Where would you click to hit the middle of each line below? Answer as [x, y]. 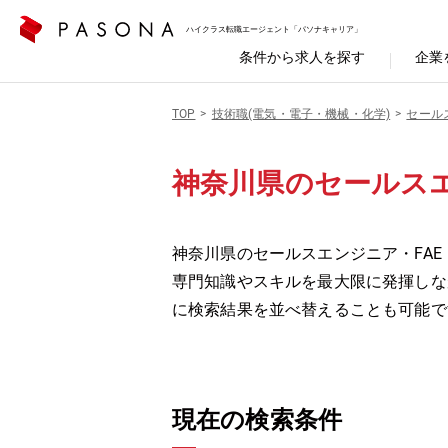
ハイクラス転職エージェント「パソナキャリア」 [274, 29]
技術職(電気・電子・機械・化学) [301, 114]
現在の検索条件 [257, 420]
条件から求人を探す [302, 57]
